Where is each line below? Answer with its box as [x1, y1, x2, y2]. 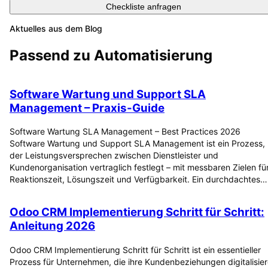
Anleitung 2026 [10, 219, 95, 233]
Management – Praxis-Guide [10, 100, 165, 115]
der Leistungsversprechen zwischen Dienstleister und [10, 150, 218, 161]
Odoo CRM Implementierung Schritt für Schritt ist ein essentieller [10, 244, 261, 255]
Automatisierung [94, 46, 212, 64]
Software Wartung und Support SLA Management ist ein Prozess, [10, 138, 265, 149]
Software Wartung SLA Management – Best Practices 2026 [10, 126, 240, 137]
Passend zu [10, 46, 94, 64]
